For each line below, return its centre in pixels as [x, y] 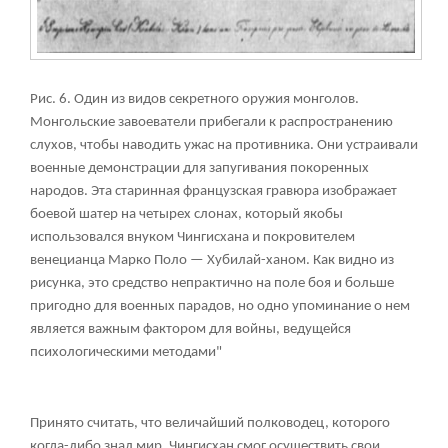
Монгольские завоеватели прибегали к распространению [211, 123]
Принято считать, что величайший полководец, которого [210, 424]
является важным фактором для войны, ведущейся [190, 330]
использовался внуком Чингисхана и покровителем [192, 238]
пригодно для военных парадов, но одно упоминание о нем [220, 307]
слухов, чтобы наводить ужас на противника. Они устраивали [224, 146]
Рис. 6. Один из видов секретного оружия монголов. [194, 100]
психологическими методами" [126, 353]
